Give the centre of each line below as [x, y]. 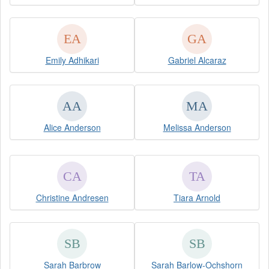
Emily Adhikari [72, 60]
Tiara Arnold [197, 197]
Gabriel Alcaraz [197, 60]
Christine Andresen [72, 197]
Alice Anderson [72, 127]
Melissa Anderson [197, 127]
